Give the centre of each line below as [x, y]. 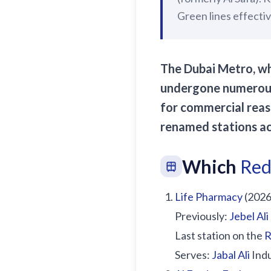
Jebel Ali [249, 216]
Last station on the [220, 235]
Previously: [202, 216]
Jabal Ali [231, 255]
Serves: [193, 255]
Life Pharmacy [209, 197]
